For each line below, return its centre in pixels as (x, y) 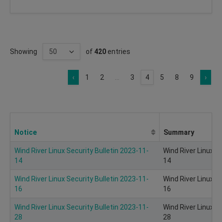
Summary (179, 132)
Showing (24, 51)
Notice (26, 132)
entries (118, 51)
